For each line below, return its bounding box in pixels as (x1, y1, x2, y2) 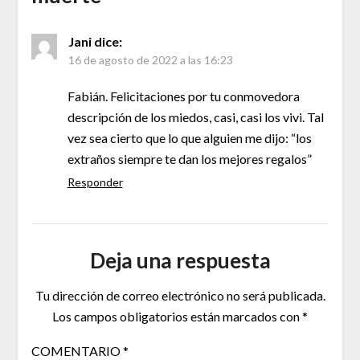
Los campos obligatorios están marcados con (52, 308, 302, 324)
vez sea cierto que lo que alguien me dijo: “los (67, 129, 312, 145)
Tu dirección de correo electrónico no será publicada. (35, 287, 325, 303)
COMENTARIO (31, 342, 123, 358)
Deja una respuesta (89, 247, 271, 273)
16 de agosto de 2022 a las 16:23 (67, 52, 233, 67)
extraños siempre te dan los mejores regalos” (67, 150, 312, 166)
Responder (67, 174, 123, 189)
